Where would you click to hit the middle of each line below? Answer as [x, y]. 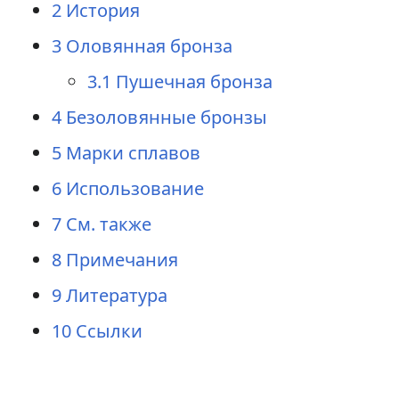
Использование [134, 188]
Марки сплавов [133, 153]
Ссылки [109, 331]
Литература [116, 295]
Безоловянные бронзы [166, 117]
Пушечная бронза [194, 81]
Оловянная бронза [149, 46]
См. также [108, 224]
